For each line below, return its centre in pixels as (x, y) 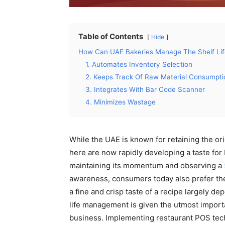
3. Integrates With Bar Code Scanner (145, 89)
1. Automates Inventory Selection (139, 64)
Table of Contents (111, 36)
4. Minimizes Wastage (121, 102)
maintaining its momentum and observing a (147, 165)
